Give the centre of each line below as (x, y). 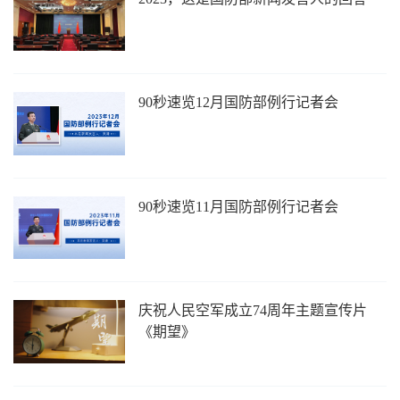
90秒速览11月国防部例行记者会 (239, 206)
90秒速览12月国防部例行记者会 (239, 103)
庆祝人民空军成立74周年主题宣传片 (253, 311)
